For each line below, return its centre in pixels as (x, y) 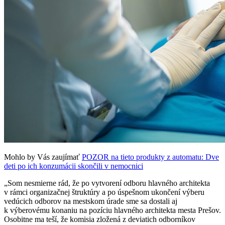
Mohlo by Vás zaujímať (43, 157)
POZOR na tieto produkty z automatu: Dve (150, 157)
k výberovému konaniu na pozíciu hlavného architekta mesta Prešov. (113, 210)
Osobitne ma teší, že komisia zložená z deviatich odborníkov (100, 219)
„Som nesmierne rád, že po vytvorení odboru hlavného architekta (107, 183)
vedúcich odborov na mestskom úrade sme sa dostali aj (91, 201)
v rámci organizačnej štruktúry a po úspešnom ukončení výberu (104, 192)
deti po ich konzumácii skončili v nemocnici (74, 166)
